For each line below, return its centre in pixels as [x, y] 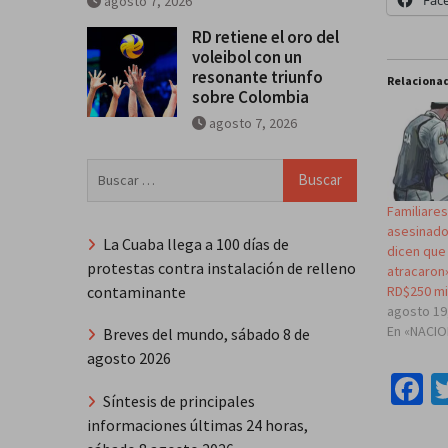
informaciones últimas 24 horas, [197, 425]
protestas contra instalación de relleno [221, 267]
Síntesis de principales [179, 401]
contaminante [136, 291]
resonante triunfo [257, 76]
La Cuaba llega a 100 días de [196, 243]
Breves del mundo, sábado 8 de [206, 334]
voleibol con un [247, 56]
